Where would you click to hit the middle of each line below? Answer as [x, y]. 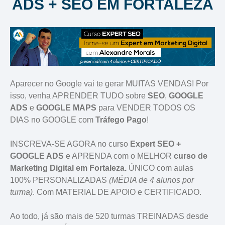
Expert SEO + [155, 144]
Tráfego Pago [121, 120]
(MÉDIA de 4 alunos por [151, 180]
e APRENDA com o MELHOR [119, 156]
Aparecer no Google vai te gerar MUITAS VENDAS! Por [109, 83]
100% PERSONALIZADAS [60, 180]
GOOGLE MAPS [67, 107]
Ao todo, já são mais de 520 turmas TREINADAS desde [109, 216]
